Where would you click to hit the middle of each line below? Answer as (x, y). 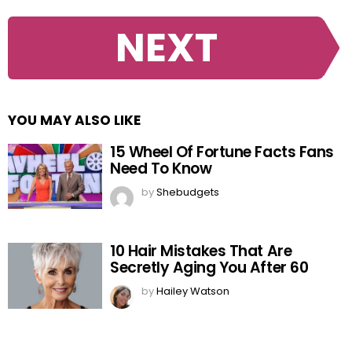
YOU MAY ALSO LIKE (74, 120)
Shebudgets (188, 192)
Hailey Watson (193, 291)
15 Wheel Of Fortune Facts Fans (222, 152)
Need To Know (161, 168)
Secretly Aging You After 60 (209, 267)
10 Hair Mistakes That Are (201, 251)
